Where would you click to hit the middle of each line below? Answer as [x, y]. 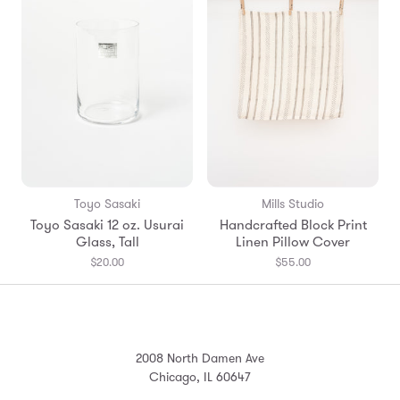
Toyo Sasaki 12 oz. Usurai [107, 225]
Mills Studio [293, 203]
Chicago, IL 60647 [200, 376]
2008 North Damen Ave [200, 358]
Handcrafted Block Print [293, 225]
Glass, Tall [107, 242]
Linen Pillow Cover [293, 242]
